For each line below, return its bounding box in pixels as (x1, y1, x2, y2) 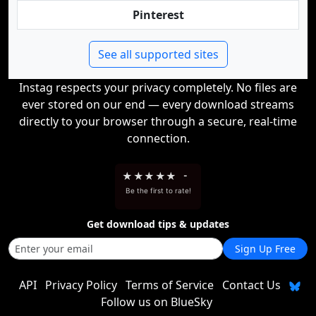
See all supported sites (97, 47, 219, 62)
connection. (126, 130, 190, 146)
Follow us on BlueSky (101, 294, 212, 310)
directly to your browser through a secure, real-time (19, 114, 297, 129)
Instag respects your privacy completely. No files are (19, 80, 297, 95)
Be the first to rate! (125, 186, 191, 195)
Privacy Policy (44, 277, 117, 293)
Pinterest (132, 7, 184, 23)
